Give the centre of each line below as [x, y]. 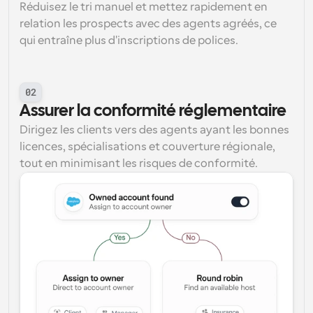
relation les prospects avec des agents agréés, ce [148, 24]
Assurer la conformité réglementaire [153, 111]
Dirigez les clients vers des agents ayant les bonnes [154, 130]
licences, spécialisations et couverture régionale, [147, 147]
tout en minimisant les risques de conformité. [139, 163]
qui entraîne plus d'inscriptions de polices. [129, 41]
